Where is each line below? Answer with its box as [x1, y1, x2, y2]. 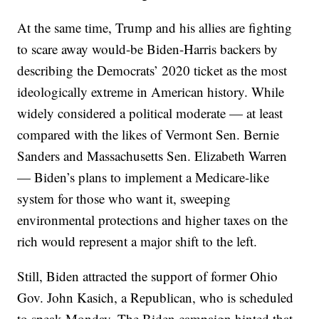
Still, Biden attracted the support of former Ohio [17, 267, 278, 286]
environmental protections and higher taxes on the [17, 211, 288, 229]
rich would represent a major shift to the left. [17, 232, 258, 251]
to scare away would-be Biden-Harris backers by [17, 40, 278, 58]
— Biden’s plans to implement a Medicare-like [17, 168, 270, 187]
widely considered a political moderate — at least [17, 104, 283, 122]
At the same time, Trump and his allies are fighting [17, 19, 293, 37]
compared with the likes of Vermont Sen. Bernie [17, 125, 280, 144]
